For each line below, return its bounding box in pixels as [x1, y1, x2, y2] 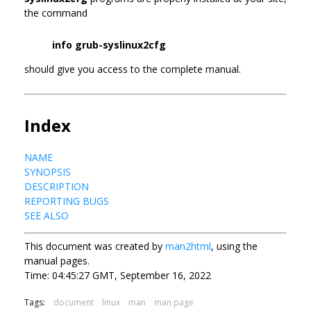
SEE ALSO [24, 208, 69, 222]
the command [24, 6, 87, 19]
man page [154, 296, 194, 308]
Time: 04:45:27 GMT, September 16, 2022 [24, 268, 211, 282]
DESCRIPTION [24, 179, 89, 193]
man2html [165, 239, 211, 253]
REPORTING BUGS [24, 194, 109, 208]
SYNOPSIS [24, 165, 71, 178]
